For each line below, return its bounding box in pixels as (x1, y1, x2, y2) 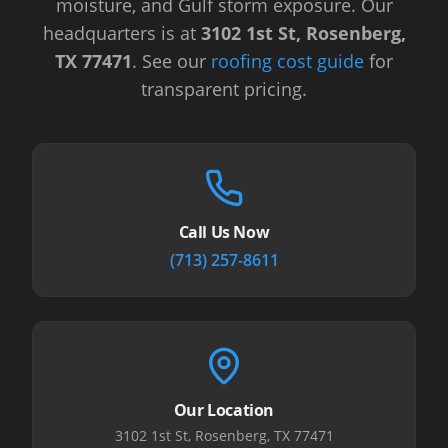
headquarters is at (42, 21, 201, 45)
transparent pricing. (141, 77, 307, 101)
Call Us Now (178, 221, 270, 243)
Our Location (173, 399, 275, 421)
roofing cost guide (211, 49, 364, 73)
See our (142, 49, 211, 73)
